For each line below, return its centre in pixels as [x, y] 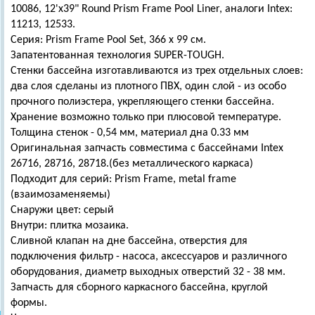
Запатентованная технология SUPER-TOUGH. [117, 56]
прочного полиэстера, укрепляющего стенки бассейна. [142, 102]
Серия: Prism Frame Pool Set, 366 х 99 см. [108, 40]
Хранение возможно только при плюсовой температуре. [146, 117]
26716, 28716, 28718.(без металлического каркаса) [132, 164]
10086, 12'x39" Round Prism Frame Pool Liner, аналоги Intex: [152, 9]
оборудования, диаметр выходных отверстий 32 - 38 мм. [148, 272]
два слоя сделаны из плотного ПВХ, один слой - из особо [148, 86]
